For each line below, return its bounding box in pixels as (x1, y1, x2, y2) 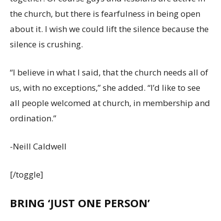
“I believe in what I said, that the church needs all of (10, 66, 208, 78)
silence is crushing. (10, 38, 83, 50)
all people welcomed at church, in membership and (10, 97, 210, 109)
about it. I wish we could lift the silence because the (10, 23, 209, 35)
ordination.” (10, 112, 56, 124)
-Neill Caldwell (10, 140, 67, 152)
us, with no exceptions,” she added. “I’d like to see (10, 81, 200, 93)
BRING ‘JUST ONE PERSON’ (10, 195, 150, 210)
